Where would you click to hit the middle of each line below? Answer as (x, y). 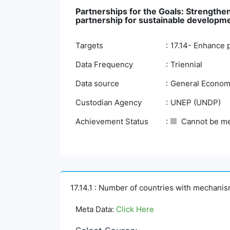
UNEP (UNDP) (196, 102)
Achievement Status (112, 121)
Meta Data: (96, 209)
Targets (89, 45)
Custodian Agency (109, 102)
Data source (97, 83)
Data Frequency (104, 64)
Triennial (186, 64)
